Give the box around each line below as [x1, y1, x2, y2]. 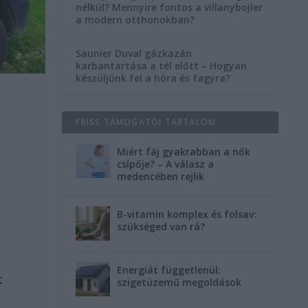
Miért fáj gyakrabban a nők [117, 145, 251, 159]
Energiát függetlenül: [117, 263, 221, 277]
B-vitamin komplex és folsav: [117, 208, 257, 221]
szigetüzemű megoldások [117, 276, 242, 289]
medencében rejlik [117, 170, 205, 184]
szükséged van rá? [117, 220, 206, 234]
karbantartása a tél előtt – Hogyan [76, 59, 247, 73]
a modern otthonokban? [76, 13, 195, 27]
